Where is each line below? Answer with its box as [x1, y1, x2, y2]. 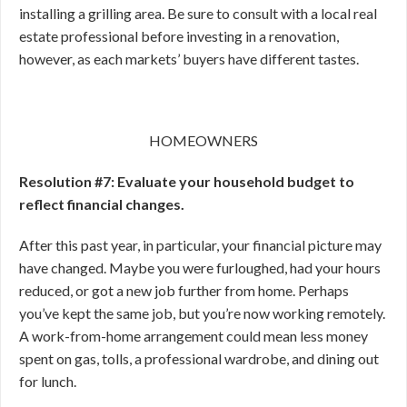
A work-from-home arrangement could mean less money [19, 326, 368, 344]
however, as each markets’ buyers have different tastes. [19, 49, 359, 67]
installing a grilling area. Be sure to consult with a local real [19, 4, 377, 22]
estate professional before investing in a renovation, [19, 26, 339, 45]
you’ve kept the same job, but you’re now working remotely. [19, 303, 385, 322]
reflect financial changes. [19, 194, 184, 213]
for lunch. [19, 372, 79, 390]
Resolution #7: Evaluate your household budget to [19, 172, 354, 190]
